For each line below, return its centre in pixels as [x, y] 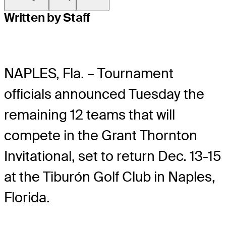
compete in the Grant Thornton [101, 136]
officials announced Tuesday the [104, 94]
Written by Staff [47, 18]
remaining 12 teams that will [90, 115]
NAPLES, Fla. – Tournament [89, 74]
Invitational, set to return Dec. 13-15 [112, 156]
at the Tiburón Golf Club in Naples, [110, 177]
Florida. [27, 198]
